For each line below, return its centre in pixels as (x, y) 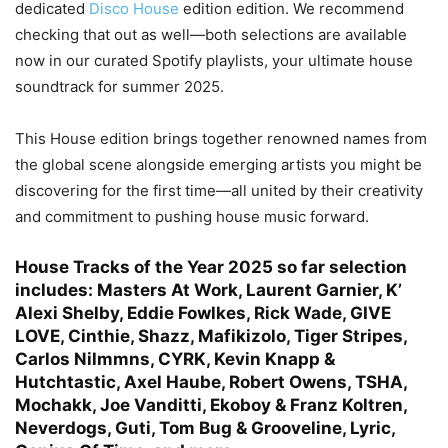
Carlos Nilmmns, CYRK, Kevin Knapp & (175, 359)
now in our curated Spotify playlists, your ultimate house (214, 60)
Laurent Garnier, (314, 290)
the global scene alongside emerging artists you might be (218, 164)
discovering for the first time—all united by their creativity (219, 190)
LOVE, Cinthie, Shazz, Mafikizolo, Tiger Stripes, (211, 336)
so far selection (340, 267)
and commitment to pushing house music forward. (192, 216)
